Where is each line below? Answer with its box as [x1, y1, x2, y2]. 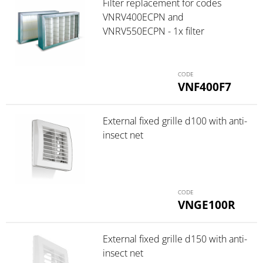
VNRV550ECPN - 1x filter [102, 25, 204, 38]
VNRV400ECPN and [102, 11, 184, 24]
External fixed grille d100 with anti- [102, 114, 247, 128]
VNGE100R [178, 196, 236, 213]
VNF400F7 [178, 79, 232, 95]
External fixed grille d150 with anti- [102, 232, 247, 245]
